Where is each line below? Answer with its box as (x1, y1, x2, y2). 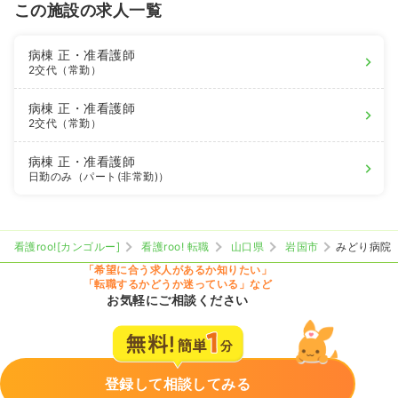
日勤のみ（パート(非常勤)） (28, 170, 170, 184)
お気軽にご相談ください (107, 292, 249, 308)
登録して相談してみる (104, 375, 251, 394)
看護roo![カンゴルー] (14, 240, 121, 254)
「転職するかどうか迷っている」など (83, 277, 273, 291)
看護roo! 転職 (141, 240, 210, 254)
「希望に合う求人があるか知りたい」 (83, 263, 273, 277)
